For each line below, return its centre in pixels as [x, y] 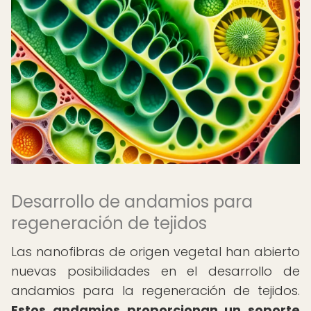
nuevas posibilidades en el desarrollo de [155, 271]
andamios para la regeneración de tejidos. [155, 291]
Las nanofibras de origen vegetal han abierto [155, 252]
